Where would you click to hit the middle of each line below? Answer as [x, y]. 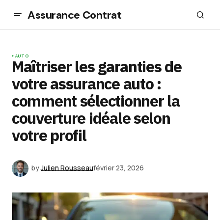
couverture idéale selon [91, 118]
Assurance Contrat [75, 15]
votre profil [49, 135]
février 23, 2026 [119, 167]
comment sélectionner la [96, 101]
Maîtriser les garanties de [97, 66]
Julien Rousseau [67, 167]
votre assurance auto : [86, 83]
